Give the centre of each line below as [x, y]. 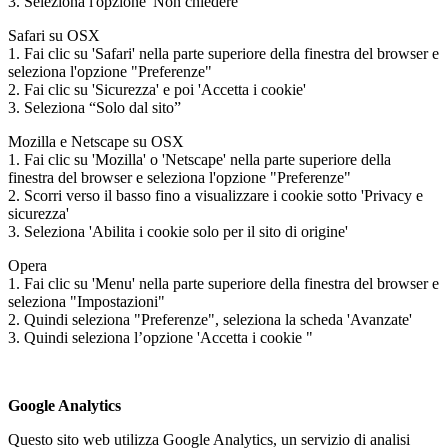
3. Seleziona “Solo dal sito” [94, 107]
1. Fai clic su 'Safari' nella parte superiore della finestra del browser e [223, 53]
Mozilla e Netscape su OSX [96, 141]
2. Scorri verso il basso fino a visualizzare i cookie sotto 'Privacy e [215, 195]
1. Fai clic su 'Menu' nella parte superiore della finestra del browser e [223, 283]
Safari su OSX [54, 35]
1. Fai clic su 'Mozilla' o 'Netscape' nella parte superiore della [199, 159]
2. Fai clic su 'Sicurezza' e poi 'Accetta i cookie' [157, 89]
